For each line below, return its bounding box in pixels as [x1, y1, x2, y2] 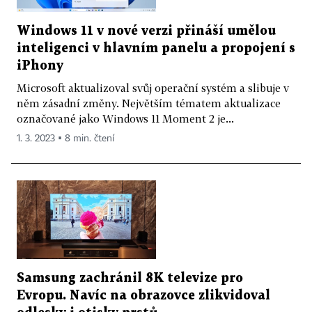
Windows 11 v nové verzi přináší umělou [17, 24, 276, 37]
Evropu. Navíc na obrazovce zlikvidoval [17, 289, 270, 302]
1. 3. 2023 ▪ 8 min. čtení [17, 133, 114, 143]
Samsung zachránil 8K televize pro [17, 272, 243, 284]
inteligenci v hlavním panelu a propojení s [17, 42, 295, 54]
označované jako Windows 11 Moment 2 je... [17, 111, 234, 125]
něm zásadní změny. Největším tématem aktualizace [17, 96, 281, 109]
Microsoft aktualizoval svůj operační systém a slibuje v [17, 81, 289, 94]
